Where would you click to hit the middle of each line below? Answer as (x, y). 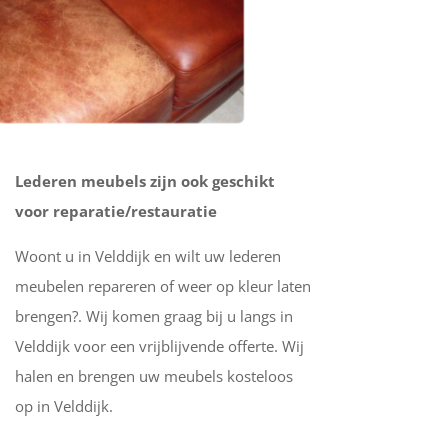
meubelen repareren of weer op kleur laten (162, 285)
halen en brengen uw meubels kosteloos (153, 375)
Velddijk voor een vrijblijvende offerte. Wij (159, 345)
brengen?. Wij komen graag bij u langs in (153, 315)
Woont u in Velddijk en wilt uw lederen (147, 255)
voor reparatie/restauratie (115, 210)
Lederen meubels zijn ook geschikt (144, 180)
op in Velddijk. (63, 405)
